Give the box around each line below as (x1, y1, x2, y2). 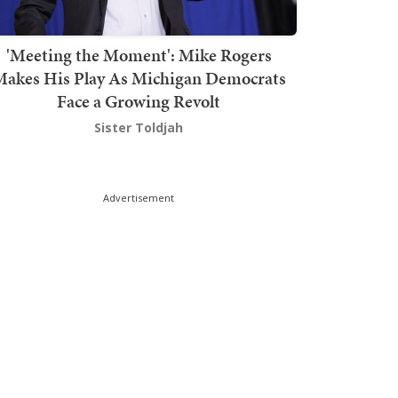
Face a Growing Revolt (57, 89, 220, 115)
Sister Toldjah (94, 119, 183, 137)
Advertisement (103, 191, 174, 205)
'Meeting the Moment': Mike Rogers (5, 43, 272, 68)
